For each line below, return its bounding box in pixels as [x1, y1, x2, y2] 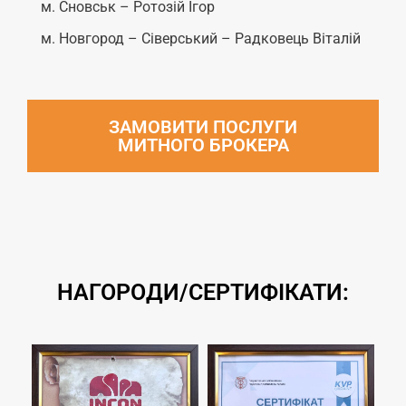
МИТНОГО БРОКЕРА [117, 134, 289, 157]
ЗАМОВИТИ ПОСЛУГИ [109, 116, 297, 139]
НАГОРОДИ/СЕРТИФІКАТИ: [57, 279, 349, 306]
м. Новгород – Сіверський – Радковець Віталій [41, 30, 361, 48]
